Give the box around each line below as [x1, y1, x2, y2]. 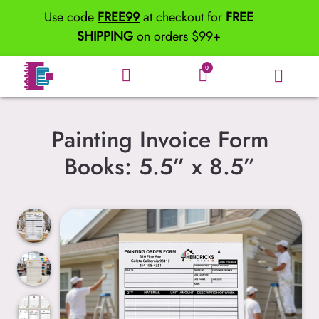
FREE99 [98, 8, 140, 27]
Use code [44, 8, 98, 27]
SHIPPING [77, 27, 133, 46]
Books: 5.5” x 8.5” [64, 150, 255, 183]
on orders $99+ [133, 27, 221, 46]
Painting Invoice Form [51, 122, 268, 156]
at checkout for [140, 8, 226, 27]
